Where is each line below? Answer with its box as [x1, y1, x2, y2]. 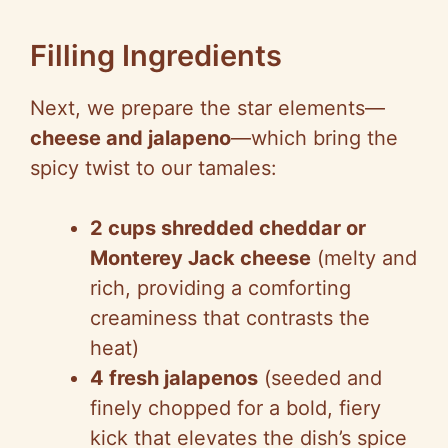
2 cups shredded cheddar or [90, 215, 366, 240]
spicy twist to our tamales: [30, 155, 277, 180]
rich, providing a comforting [90, 275, 351, 300]
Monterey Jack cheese [90, 245, 311, 270]
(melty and [311, 245, 417, 270]
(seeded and [258, 365, 382, 390]
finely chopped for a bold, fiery [90, 395, 381, 420]
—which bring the [231, 125, 398, 150]
